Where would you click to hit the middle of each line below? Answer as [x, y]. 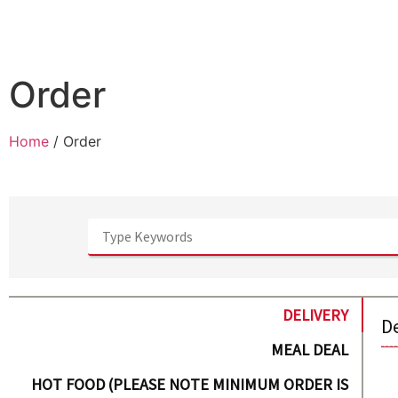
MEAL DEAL [310, 350]
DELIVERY [316, 315]
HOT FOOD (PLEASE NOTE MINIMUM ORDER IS [190, 384]
